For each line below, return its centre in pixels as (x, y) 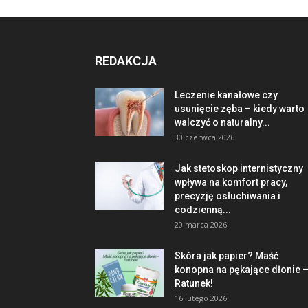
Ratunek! (194, 283)
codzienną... (203, 210)
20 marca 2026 (201, 224)
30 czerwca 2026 (205, 137)
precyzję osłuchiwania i (228, 196)
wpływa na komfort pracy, (231, 182)
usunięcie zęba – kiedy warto (240, 109)
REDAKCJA (126, 61)
